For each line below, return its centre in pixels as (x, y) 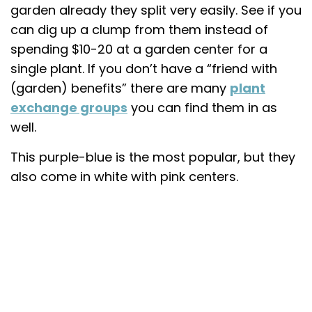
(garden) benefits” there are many (120, 88)
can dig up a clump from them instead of (139, 29)
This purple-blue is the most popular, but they (153, 157)
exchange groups (69, 107)
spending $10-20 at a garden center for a (139, 49)
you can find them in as (202, 107)
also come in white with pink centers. (124, 176)
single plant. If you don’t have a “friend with (144, 68)
